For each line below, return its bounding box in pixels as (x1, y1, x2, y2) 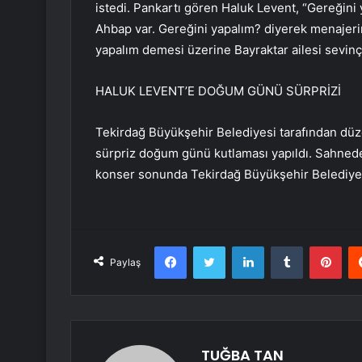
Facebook (186, 239, 235, 253)
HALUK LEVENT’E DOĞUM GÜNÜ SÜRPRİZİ (95, 83, 341, 99)
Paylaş (110, 256, 141, 269)
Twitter (225, 239, 260, 253)
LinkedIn (263, 239, 305, 253)
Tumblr (302, 239, 336, 253)
